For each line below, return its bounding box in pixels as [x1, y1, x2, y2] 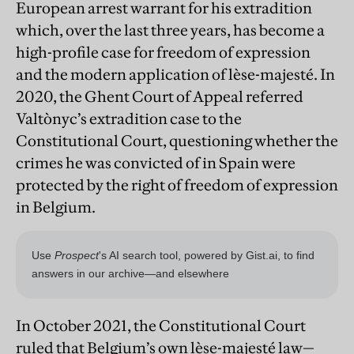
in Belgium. [16, 198, 96, 217]
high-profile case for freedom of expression [16, 43, 311, 62]
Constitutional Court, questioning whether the [16, 131, 338, 151]
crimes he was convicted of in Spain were [16, 153, 296, 173]
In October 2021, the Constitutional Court [16, 316, 306, 336]
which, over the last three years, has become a [16, 21, 325, 40]
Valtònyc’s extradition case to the [16, 109, 242, 129]
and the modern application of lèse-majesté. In [16, 65, 335, 85]
